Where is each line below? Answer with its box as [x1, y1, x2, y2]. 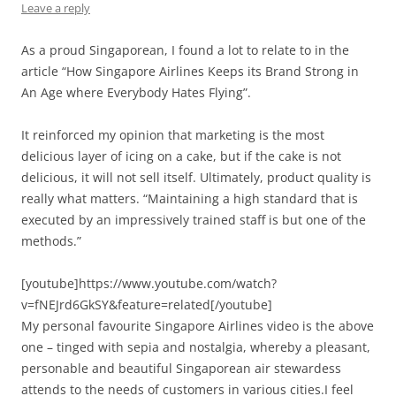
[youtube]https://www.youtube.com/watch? [21, 274, 277, 292]
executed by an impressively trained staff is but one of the [21, 210, 366, 228]
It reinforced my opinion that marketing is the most [21, 126, 324, 143]
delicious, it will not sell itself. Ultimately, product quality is [21, 168, 371, 186]
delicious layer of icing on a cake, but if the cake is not [21, 147, 341, 164]
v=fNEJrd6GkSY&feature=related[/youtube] [21, 295, 272, 313]
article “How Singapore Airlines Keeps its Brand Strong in [21, 62, 359, 80]
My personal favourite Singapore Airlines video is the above [21, 316, 374, 334]
